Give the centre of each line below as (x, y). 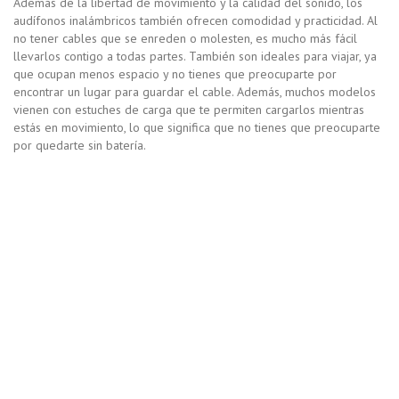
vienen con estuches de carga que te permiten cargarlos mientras (189, 110)
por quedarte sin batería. (80, 146)
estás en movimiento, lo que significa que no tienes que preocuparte (197, 128)
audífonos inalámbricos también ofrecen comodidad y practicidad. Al (195, 21)
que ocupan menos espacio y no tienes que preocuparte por (175, 74)
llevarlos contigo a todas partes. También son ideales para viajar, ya (195, 57)
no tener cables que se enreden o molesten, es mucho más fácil (185, 39)
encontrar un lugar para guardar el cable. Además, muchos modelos (195, 92)
